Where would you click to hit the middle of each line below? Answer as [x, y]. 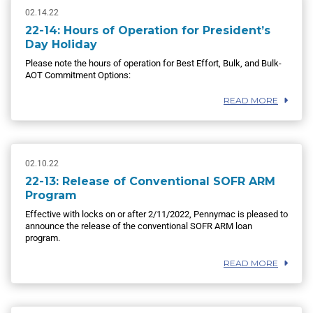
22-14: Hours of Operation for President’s [148, 31]
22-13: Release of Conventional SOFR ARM [150, 182]
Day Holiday [61, 45]
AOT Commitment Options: [78, 75]
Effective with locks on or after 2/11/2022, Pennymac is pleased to [156, 214]
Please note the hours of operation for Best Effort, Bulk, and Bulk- [153, 64]
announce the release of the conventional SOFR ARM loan [139, 226]
